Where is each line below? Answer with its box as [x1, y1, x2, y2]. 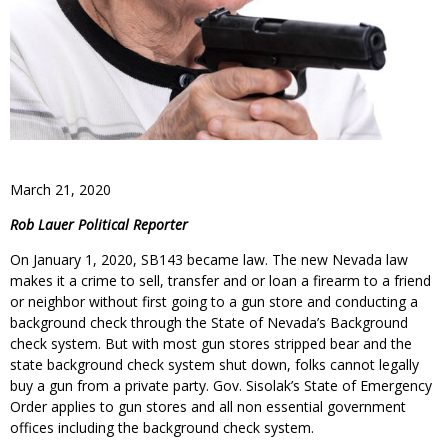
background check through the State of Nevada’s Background [10, 312, 408, 332]
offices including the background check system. [10, 417, 314, 437]
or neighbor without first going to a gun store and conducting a [10, 291, 418, 311]
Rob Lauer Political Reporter [10, 214, 188, 234]
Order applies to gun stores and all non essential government [10, 396, 406, 416]
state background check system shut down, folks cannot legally [10, 354, 419, 374]
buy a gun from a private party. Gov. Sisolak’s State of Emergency [10, 375, 432, 395]
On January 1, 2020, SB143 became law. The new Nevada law [10, 249, 408, 269]
